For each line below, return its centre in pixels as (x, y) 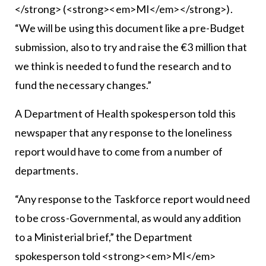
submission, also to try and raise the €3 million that (131, 47)
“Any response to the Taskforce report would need (132, 199)
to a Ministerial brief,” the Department (104, 237)
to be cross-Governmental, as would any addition (128, 218)
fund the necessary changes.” (83, 85)
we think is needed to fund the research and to (123, 66)
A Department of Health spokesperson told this (125, 113)
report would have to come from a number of (118, 151)
